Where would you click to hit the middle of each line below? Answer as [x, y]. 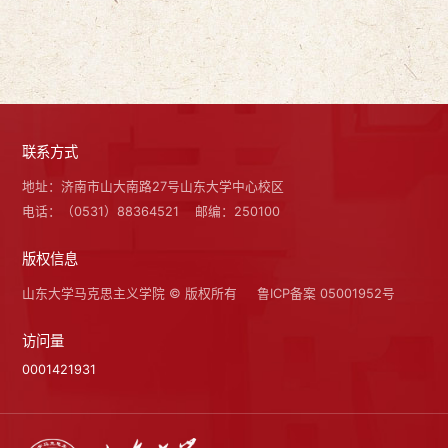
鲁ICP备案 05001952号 [326, 294]
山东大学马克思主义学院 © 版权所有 [130, 294]
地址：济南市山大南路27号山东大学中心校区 [153, 187]
